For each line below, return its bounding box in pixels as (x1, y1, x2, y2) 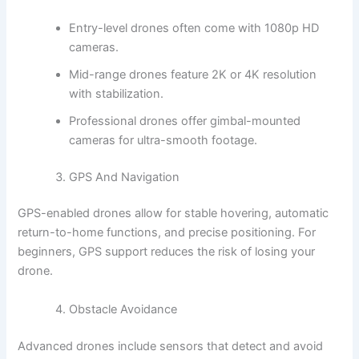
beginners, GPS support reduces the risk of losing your (18, 244, 316, 260)
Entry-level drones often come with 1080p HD (69, 20, 320, 35)
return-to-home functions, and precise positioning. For (18, 225, 317, 240)
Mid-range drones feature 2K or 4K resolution (69, 67, 317, 82)
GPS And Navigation (69, 169, 180, 184)
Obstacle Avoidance (69, 301, 178, 317)
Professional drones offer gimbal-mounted (69, 113, 301, 128)
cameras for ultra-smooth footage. (69, 132, 258, 147)
